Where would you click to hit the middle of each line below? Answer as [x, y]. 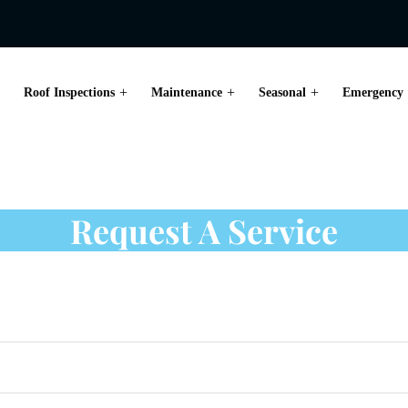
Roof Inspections [69, 92]
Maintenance [187, 92]
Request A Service [204, 230]
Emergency [373, 92]
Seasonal [282, 92]
